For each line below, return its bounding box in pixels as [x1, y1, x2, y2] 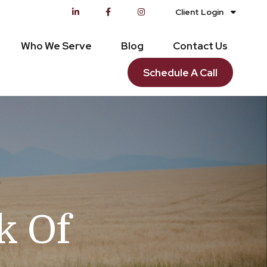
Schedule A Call [143, 66, 218, 80]
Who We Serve [21, 39, 92, 52]
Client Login [175, 7, 224, 17]
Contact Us [173, 39, 228, 52]
